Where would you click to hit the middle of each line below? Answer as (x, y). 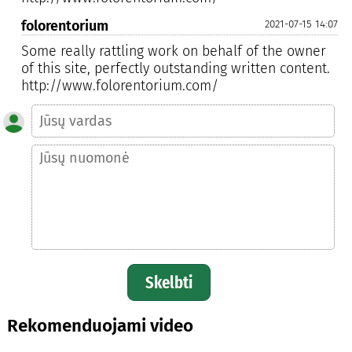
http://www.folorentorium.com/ (119, 85)
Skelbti (169, 283)
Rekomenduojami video (100, 326)
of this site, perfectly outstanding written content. (175, 68)
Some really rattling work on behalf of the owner (173, 51)
